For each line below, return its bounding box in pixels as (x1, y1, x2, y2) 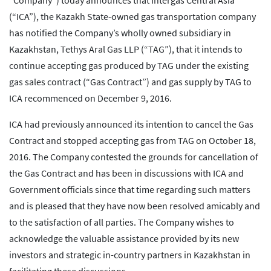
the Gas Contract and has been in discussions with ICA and (9, 167, 244, 180)
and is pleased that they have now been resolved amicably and (9, 200, 260, 212)
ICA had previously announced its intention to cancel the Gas (9, 118, 253, 131)
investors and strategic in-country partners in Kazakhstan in (9, 249, 250, 261)
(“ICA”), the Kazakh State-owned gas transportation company (9, 10, 256, 23)
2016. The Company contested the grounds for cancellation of (9, 151, 258, 163)
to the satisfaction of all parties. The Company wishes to (9, 216, 234, 229)
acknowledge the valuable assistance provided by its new (9, 232, 239, 245)
